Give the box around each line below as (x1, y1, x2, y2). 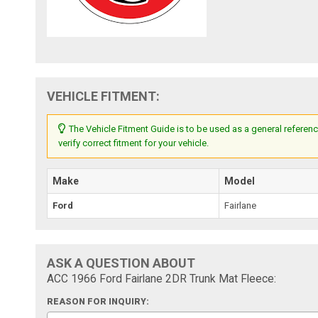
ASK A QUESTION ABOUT (47, 255, 196, 270)
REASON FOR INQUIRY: (47, 296, 150, 307)
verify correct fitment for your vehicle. (58, 137, 209, 148)
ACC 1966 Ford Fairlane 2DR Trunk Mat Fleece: (47, 272, 277, 285)
